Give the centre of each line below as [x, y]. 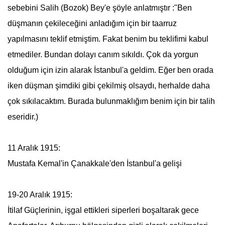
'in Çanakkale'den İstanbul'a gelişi [121, 163]
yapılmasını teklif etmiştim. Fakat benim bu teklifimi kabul [108, 39]
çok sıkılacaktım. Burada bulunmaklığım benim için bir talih [111, 101]
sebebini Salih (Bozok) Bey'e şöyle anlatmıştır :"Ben [99, 8]
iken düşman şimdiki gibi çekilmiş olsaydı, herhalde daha [108, 86]
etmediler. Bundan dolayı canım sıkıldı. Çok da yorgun [103, 54]
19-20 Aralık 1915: [40, 195]
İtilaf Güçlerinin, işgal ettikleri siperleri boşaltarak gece [103, 210]
